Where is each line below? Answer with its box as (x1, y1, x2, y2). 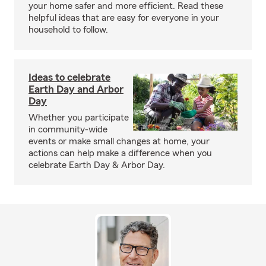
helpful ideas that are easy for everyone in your (28, 13, 219, 23)
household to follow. (28, 25, 108, 34)
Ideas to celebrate (28, 72, 110, 83)
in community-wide (28, 125, 107, 134)
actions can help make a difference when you (28, 148, 212, 158)
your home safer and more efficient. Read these (28, 1, 223, 11)
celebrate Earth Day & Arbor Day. (28, 160, 165, 170)
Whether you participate (28, 113, 129, 122)
